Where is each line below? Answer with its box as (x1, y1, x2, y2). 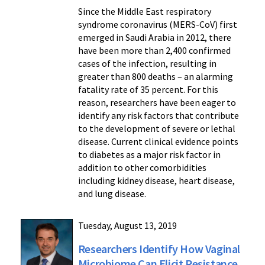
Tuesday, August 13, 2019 (77, 219, 177, 231)
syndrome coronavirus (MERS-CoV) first (77, 18, 237, 30)
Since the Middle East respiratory (77, 5, 211, 17)
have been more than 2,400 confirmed (77, 44, 231, 56)
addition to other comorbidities (77, 161, 206, 173)
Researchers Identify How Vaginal (77, 241, 240, 256)
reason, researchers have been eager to (77, 96, 236, 108)
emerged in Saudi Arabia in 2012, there (77, 31, 231, 43)
